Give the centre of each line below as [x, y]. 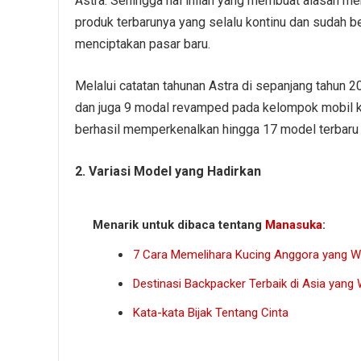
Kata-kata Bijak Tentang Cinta [211, 313]
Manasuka [294, 225]
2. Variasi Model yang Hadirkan [168, 172]
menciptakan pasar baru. [143, 44]
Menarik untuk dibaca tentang [179, 225]
